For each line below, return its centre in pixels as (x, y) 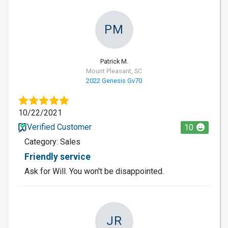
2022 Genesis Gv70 (114, 80)
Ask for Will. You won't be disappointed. (94, 171)
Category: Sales (52, 141)
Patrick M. (114, 61)
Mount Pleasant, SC (114, 71)
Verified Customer (59, 127)
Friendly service (58, 156)
